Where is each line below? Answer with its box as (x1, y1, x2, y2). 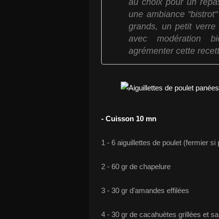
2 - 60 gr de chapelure (101, 162, 171, 171)
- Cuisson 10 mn (101, 114, 156, 123)
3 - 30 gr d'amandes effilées (101, 186, 189, 195)
